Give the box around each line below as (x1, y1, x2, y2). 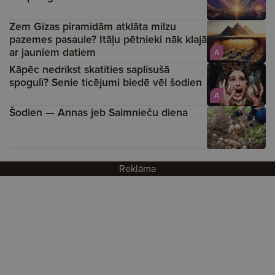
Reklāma (119, 161, 156, 176)
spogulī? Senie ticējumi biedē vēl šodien (9, 74, 202, 90)
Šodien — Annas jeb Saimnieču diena (9, 104, 188, 120)
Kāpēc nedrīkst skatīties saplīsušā (9, 61, 169, 77)
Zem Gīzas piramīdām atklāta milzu (9, 18, 176, 34)
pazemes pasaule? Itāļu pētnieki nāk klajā (9, 31, 207, 47)
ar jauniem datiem (9, 44, 96, 60)
